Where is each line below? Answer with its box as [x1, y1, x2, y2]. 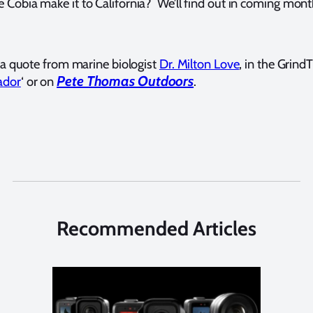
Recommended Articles [57, 217, 256, 241]
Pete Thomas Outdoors [57, 72, 194, 89]
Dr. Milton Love [159, 55, 240, 72]
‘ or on [20, 73, 57, 89]
